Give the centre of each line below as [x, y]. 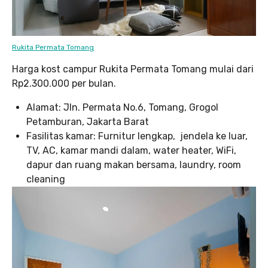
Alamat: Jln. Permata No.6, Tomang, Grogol [122, 108]
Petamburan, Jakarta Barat [88, 122]
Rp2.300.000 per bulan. [64, 84]
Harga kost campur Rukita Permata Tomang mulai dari [133, 69]
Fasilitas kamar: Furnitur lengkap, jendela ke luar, [137, 136]
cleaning [46, 179]
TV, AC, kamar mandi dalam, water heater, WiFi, [131, 151]
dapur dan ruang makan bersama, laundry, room [134, 165]
